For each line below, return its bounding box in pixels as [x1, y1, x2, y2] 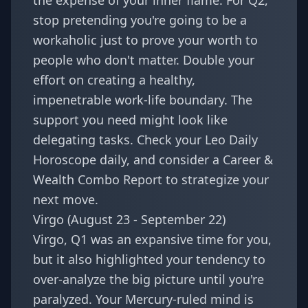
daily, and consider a [96, 151, 223, 168]
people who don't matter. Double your [33, 52, 254, 68]
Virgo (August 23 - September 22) [33, 211, 225, 228]
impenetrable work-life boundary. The [33, 91, 252, 108]
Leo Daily [205, 131, 258, 148]
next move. [33, 191, 98, 208]
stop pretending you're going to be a [33, 12, 247, 28]
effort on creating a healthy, [33, 71, 195, 88]
